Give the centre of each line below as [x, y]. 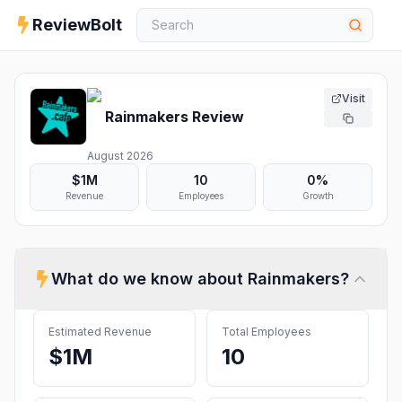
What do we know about [149, 279]
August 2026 [120, 156]
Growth [318, 196]
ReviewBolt [77, 25]
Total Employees [267, 332]
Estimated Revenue [100, 332]
